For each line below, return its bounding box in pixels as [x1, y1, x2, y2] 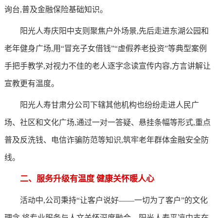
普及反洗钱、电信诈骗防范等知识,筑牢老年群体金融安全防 [4, 136, 209, 144]
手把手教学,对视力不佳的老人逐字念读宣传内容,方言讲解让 [4, 62, 211, 70]
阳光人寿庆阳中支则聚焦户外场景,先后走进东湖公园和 [19, 27, 209, 35]
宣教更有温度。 [4, 79, 59, 88]
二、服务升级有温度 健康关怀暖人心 [19, 174, 154, 183]
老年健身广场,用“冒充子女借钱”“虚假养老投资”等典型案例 [4, 44, 207, 53]
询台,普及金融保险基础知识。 [4, 5, 108, 14]
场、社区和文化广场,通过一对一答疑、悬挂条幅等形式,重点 [4, 118, 211, 127]
